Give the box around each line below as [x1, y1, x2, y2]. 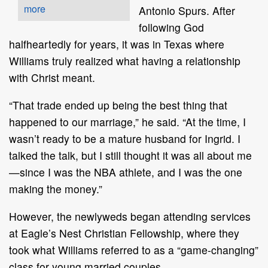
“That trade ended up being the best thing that [9, 97, 227, 112]
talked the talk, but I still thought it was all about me [9, 147, 252, 163]
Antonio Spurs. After [139, 2, 236, 18]
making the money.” [9, 181, 102, 196]
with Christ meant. [9, 69, 95, 85]
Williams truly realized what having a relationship [9, 53, 240, 68]
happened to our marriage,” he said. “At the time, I [9, 114, 246, 129]
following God [139, 19, 205, 35]
